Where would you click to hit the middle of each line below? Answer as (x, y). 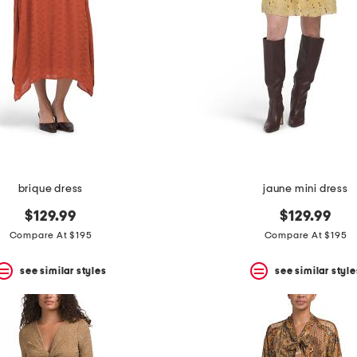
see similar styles (63, 271)
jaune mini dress (306, 189)
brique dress (51, 189)
